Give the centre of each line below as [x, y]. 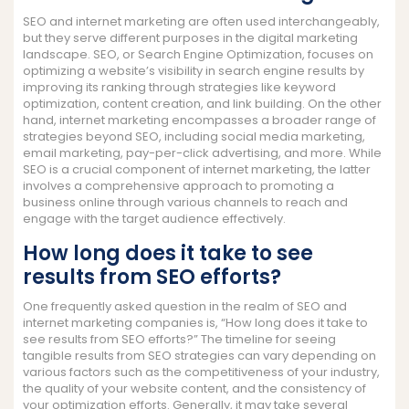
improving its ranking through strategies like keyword [179, 87]
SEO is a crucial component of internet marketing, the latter [197, 169]
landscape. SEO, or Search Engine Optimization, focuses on [198, 54]
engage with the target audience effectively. [154, 218]
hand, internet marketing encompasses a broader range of [199, 120]
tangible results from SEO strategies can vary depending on [199, 355]
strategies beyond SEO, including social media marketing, [194, 136]
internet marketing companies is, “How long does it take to [195, 322]
